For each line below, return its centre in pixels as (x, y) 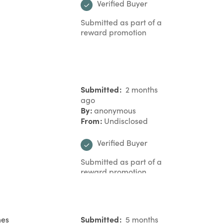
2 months (141, 90)
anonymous (115, 111)
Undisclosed (126, 121)
